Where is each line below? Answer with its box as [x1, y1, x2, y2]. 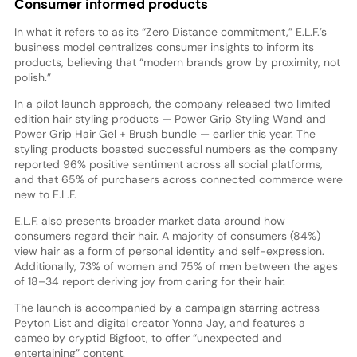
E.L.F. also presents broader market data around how [14, 213, 285, 228]
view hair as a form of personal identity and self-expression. [14, 243, 324, 258]
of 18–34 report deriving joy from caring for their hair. [14, 273, 285, 288]
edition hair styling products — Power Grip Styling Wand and [14, 111, 326, 126]
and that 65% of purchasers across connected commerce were [14, 171, 343, 186]
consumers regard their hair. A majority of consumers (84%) [14, 228, 320, 243]
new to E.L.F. [14, 186, 76, 202]
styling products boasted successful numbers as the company [14, 141, 338, 156]
